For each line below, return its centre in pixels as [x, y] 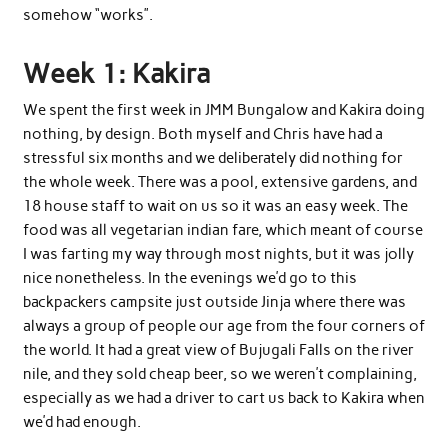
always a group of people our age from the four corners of [223, 326]
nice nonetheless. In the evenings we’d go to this [189, 278]
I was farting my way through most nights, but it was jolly [218, 254]
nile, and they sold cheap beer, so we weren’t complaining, [219, 374]
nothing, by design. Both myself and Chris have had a [202, 134]
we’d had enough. [81, 422]
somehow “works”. [87, 15]
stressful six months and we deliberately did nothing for [212, 158]
